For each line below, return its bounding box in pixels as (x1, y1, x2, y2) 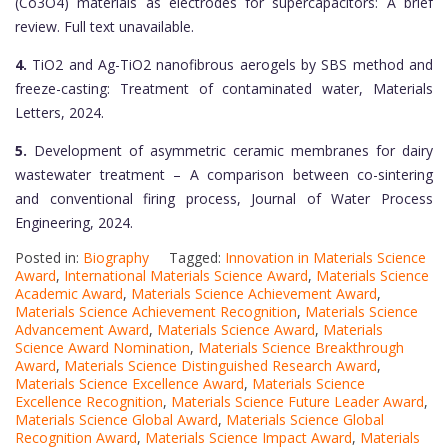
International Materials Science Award (64, 266, 308, 286)
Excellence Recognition (15, 392, 163, 412)
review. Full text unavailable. (15, 17, 194, 37)
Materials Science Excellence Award (15, 374, 244, 394)
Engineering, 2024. (15, 213, 133, 233)
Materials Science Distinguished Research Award (64, 356, 377, 376)
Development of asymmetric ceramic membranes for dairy (27, 141, 433, 161)
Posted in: (15, 248, 83, 268)
